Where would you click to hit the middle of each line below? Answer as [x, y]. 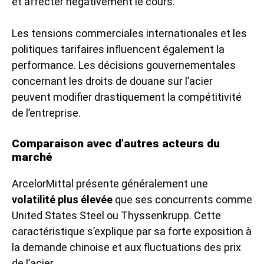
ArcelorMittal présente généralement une [110, 183]
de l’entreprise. [46, 113]
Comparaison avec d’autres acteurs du [116, 143]
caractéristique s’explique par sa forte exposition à [132, 231]
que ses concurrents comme [182, 199]
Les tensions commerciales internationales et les [129, 33]
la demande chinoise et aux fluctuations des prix [126, 247]
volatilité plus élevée [62, 199]
